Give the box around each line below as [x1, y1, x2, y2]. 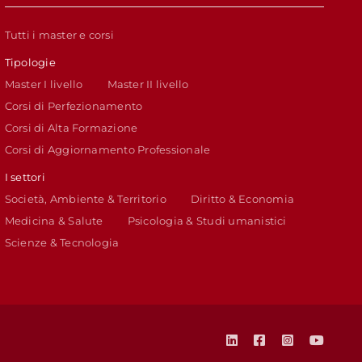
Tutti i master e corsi [4, 28, 114, 41]
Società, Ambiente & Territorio [4, 192, 166, 205]
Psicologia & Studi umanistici [127, 214, 287, 227]
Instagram [292, 333, 344, 346]
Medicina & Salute [4, 214, 103, 227]
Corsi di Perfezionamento [4, 99, 143, 112]
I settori [4, 170, 45, 183]
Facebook [264, 333, 317, 346]
